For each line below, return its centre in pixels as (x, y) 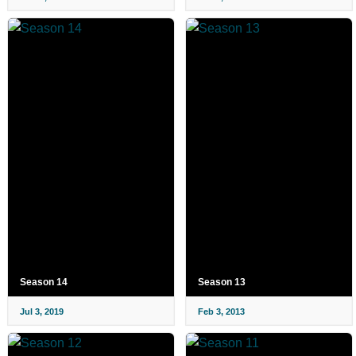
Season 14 (44, 282)
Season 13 (222, 282)
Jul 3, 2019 (42, 311)
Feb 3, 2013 (221, 311)
